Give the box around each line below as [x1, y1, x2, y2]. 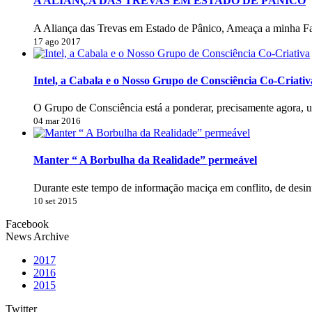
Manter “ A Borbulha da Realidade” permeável [33, 154, 257, 166]
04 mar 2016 [33, 116, 81, 127]
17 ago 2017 [33, 36, 81, 47]
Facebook [6, 217, 49, 230]
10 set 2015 [33, 195, 77, 206]
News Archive [6, 230, 69, 242]
